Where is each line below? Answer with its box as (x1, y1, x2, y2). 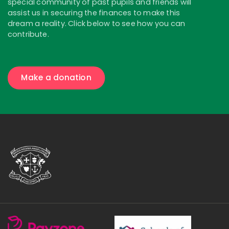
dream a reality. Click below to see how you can (8, 18, 186, 29)
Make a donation (21, 72, 91, 83)
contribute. (8, 29, 49, 39)
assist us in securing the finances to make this (8, 7, 180, 18)
